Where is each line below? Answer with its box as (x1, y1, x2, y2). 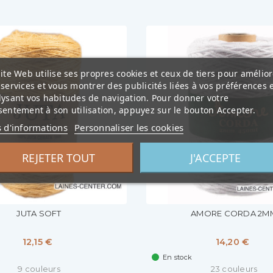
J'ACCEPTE (190, 150, 241, 165)
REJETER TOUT (21, 150, 95, 165)
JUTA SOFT (16, 208, 62, 218)
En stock (163, 252, 192, 261)
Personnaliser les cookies (74, 121, 183, 133)
